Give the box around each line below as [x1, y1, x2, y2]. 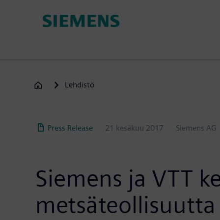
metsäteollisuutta [35, 191, 216, 219]
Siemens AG [176, 123, 217, 133]
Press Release [48, 123, 93, 133]
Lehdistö [65, 80, 94, 90]
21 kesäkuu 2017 [105, 123, 164, 133]
